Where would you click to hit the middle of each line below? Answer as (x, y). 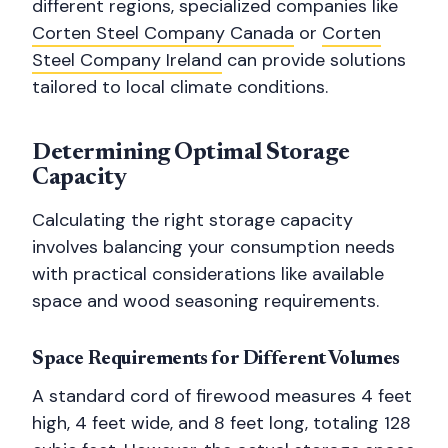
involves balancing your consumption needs (213, 247)
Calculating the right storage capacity (192, 220)
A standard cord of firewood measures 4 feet (222, 396)
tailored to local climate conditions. (180, 87)
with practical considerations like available (208, 274)
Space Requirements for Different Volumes (216, 359)
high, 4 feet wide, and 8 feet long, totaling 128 (221, 423)
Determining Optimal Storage (191, 153)
